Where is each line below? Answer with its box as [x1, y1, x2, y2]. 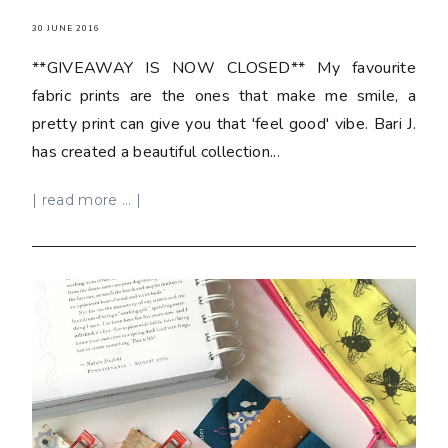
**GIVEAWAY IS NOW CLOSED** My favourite [32, 56, 416, 79]
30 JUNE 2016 [32, 22, 100, 34]
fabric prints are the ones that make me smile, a [32, 84, 416, 107]
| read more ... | [32, 191, 142, 208]
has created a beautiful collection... [32, 140, 280, 163]
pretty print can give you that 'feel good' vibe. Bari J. [32, 112, 416, 135]
